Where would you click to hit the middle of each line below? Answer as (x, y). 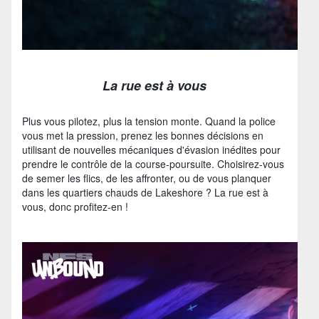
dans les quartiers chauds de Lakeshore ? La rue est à (145, 192)
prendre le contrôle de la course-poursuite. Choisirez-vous (153, 163)
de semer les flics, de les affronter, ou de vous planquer (147, 178)
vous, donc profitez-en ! (75, 206)
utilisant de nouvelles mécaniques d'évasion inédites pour (151, 149)
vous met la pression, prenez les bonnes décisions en (143, 135)
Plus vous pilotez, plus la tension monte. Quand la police (149, 121)
